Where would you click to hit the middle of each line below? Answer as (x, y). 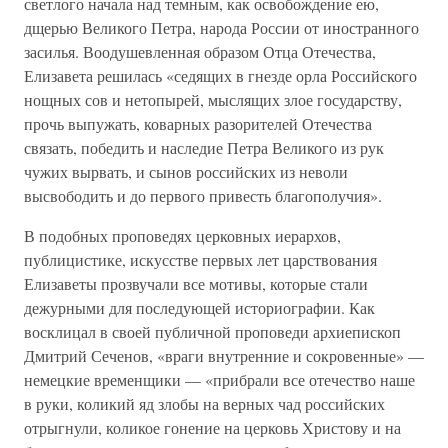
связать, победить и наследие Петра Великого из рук (204, 147)
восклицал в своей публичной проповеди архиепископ (212, 331)
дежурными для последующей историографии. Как (199, 307)
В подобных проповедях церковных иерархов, (182, 235)
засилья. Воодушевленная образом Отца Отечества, (200, 51)
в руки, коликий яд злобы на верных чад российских (204, 403)
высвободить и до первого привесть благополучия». (203, 195)
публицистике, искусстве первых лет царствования (200, 259)
